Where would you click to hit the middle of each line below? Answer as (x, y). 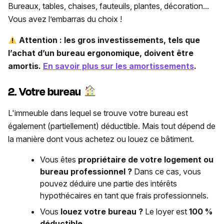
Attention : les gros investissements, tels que (110, 40)
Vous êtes (59, 159)
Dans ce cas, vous (166, 171)
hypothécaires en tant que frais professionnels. (124, 195)
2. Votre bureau (45, 92)
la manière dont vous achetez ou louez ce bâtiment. (101, 139)
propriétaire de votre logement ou (146, 159)
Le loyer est (166, 211)
